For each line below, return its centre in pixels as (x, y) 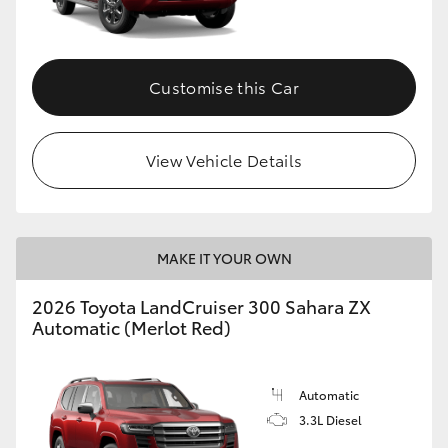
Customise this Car (224, 87)
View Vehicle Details (224, 160)
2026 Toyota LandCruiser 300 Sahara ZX (201, 306)
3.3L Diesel (330, 420)
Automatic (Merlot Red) (131, 327)
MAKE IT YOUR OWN (224, 258)
